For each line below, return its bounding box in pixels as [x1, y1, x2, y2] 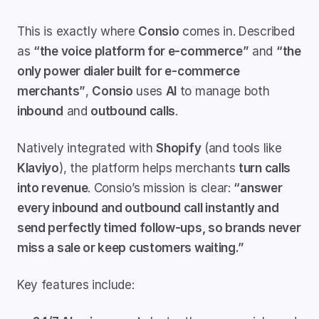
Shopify [156, 141, 202, 155]
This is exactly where [17, 24, 139, 38]
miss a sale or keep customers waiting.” [17, 241, 245, 255]
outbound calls [90, 104, 176, 118]
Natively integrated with [17, 141, 157, 155]
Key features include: [17, 278, 135, 292]
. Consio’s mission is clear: [88, 181, 234, 195]
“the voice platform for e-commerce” [33, 44, 249, 58]
